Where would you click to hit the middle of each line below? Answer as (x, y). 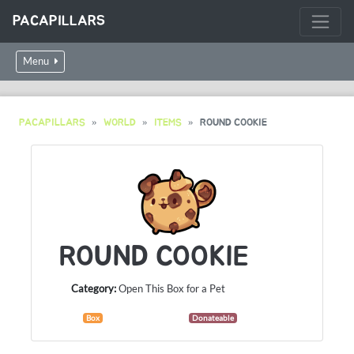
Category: (94, 288)
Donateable (213, 318)
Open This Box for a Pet (172, 288)
